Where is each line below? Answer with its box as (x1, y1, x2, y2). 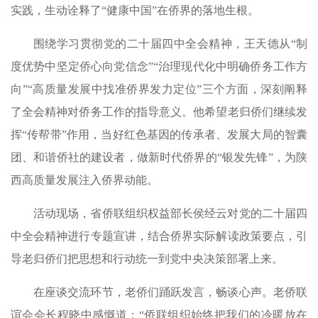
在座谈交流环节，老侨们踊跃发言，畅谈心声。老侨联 (33, 286, 307, 298)
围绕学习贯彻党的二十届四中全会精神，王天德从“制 (33, 38, 307, 50)
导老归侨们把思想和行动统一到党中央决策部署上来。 (11, 253, 283, 265)
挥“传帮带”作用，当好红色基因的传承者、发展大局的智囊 (11, 128, 307, 141)
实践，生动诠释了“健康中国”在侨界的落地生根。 (11, 4, 259, 16)
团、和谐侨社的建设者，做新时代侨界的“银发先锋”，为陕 (11, 151, 307, 163)
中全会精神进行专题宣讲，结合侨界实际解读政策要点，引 (11, 230, 307, 242)
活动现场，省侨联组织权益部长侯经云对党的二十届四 (33, 207, 307, 219)
